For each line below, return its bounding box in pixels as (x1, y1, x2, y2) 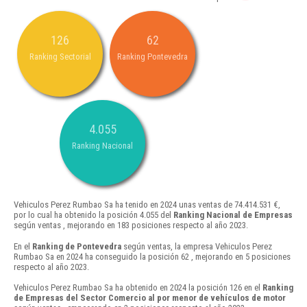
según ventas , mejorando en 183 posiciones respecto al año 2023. (14, 220, 248, 231)
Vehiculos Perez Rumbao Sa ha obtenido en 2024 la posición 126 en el (14, 282, 262, 293)
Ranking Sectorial (29, 51, 91, 62)
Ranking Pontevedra (117, 51, 188, 62)
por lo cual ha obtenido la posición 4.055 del (14, 210, 173, 221)
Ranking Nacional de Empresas (173, 210, 293, 221)
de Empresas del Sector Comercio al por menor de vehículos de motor (14, 292, 286, 303)
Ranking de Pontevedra (32, 241, 121, 251)
